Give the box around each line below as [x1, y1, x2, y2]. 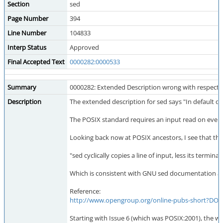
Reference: [70, 187, 101, 196]
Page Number [7, 14, 48, 23]
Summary [7, 83, 36, 92]
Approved [70, 43, 99, 52]
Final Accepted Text [7, 57, 65, 66]
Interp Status [7, 43, 46, 52]
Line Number [7, 28, 46, 37]
